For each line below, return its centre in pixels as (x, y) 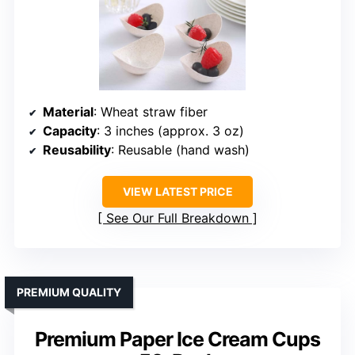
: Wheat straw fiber (151, 111)
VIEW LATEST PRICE (177, 191)
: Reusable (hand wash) (180, 149)
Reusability (77, 149)
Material (68, 111)
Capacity (70, 130)
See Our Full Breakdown (177, 218)
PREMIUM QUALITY (69, 292)
